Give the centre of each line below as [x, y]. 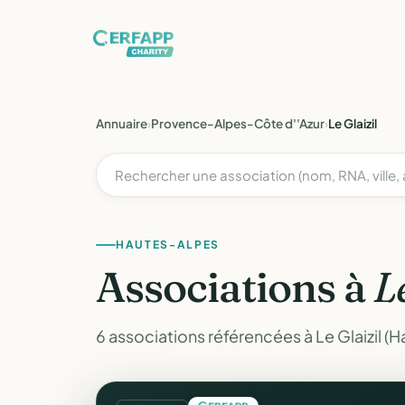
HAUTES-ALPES [168, 245]
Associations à [235, 287]
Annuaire [122, 123]
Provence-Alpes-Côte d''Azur [238, 123]
